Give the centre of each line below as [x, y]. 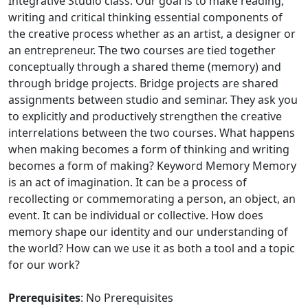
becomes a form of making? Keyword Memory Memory [152, 166]
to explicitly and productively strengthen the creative [145, 116]
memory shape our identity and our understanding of [148, 232]
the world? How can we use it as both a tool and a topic [152, 248]
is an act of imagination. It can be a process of [128, 182]
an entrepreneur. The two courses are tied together [142, 50]
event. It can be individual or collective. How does [136, 215]
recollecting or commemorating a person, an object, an [152, 199]
